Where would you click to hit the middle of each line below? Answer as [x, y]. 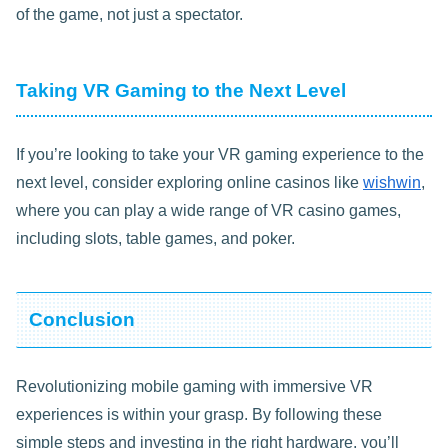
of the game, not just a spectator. [129, 15]
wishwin [392, 183]
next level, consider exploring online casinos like [189, 183]
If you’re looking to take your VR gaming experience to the [220, 155]
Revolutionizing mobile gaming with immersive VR [194, 386]
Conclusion [82, 320]
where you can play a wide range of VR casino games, [208, 211]
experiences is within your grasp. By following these [199, 414]
